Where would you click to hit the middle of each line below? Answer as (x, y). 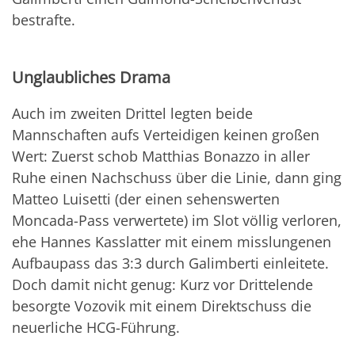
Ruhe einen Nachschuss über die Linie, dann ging (177, 178)
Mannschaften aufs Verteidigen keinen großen (166, 135)
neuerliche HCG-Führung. (96, 328)
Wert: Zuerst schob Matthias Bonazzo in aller (161, 157)
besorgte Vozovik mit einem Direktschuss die (162, 306)
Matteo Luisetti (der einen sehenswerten (146, 199)
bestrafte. (44, 20)
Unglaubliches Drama (91, 78)
